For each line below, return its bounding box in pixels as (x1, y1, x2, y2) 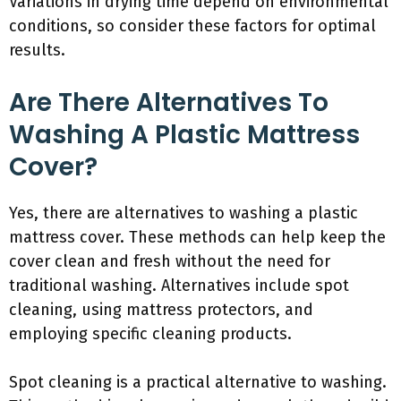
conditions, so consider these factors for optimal (9, 16, 376, 36)
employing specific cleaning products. (9, 324, 292, 344)
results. (9, 40, 65, 60)
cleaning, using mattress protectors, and (9, 300, 313, 320)
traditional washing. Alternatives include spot (9, 276, 349, 295)
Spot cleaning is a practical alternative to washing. (9, 372, 387, 392)
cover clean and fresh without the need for (9, 252, 330, 271)
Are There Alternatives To (9, 85, 328, 120)
